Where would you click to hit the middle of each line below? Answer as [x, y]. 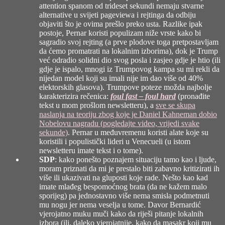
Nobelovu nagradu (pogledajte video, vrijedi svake [119, 123]
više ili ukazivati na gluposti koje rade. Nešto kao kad [124, 177]
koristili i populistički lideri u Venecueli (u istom [115, 141]
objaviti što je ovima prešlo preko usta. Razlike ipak [121, 24]
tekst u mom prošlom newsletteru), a [97, 105]
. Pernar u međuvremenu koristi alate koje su [138, 132]
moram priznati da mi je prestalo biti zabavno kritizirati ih [129, 168]
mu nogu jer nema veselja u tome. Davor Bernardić [120, 204]
